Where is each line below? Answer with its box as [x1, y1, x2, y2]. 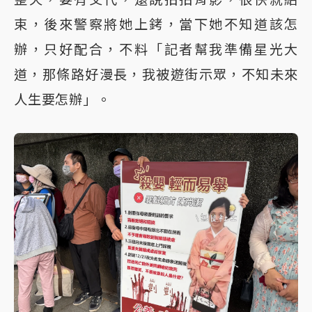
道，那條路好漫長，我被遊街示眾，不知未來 [14, 65, 298, 83]
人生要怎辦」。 [14, 91, 111, 108]
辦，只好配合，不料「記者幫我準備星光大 [14, 40, 298, 58]
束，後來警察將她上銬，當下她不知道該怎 [14, 15, 298, 33]
